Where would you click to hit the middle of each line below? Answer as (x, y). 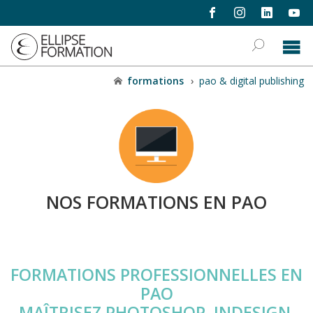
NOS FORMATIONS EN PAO (156, 202)
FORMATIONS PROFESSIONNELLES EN (156, 274)
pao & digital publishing (251, 81)
